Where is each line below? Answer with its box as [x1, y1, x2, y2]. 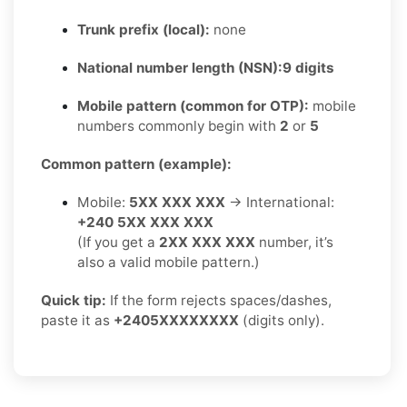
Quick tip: [41, 291, 106, 309]
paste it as [41, 311, 114, 329]
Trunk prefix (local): [77, 20, 210, 38]
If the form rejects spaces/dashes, [106, 291, 332, 309]
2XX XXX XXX [159, 233, 255, 251]
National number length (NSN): [77, 58, 283, 76]
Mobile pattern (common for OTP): [77, 96, 309, 114]
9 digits [283, 58, 334, 76]
